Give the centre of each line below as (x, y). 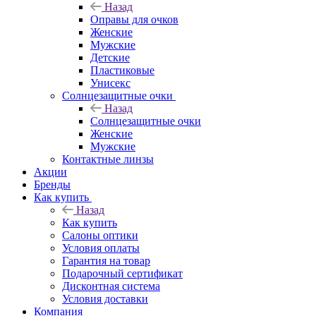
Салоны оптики (100, 235)
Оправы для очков (134, 19)
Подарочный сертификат (122, 273)
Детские (110, 57)
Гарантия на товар (106, 261)
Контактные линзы (108, 159)
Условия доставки (105, 299)
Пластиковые (122, 70)
